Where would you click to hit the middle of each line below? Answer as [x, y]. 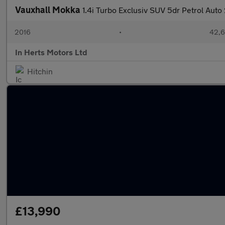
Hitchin [40, 71]
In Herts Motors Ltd [51, 52]
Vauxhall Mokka [49, 10]
